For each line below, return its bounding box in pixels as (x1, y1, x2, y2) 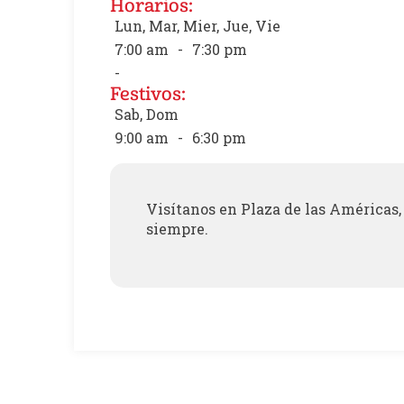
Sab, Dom (115, 104, 179, 124)
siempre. (146, 218, 208, 238)
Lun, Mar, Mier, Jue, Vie (115, 15, 280, 35)
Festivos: (110, 81, 186, 105)
